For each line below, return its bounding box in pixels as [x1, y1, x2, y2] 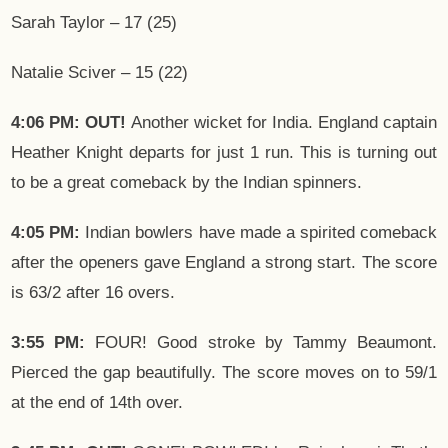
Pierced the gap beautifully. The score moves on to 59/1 [11, 363, 437, 383]
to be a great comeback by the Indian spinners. [11, 173, 362, 193]
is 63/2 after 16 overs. [11, 283, 175, 303]
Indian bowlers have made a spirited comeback [80, 223, 437, 243]
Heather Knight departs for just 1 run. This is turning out [11, 143, 437, 163]
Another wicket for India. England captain [126, 113, 437, 133]
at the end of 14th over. [11, 393, 183, 413]
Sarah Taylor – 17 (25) [11, 13, 177, 33]
